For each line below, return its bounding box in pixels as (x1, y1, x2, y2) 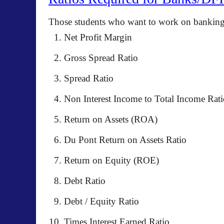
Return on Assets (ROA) (64, 114, 157, 124)
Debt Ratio (64, 175, 105, 186)
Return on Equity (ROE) (64, 155, 159, 165)
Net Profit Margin (64, 32, 132, 42)
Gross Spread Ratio (64, 52, 138, 63)
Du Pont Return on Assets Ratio (64, 134, 186, 145)
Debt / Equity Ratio (64, 196, 139, 206)
